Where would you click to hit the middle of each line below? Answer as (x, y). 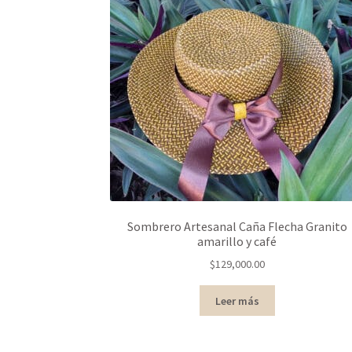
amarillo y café (237, 241)
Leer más (237, 301)
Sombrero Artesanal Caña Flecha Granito (237, 226)
